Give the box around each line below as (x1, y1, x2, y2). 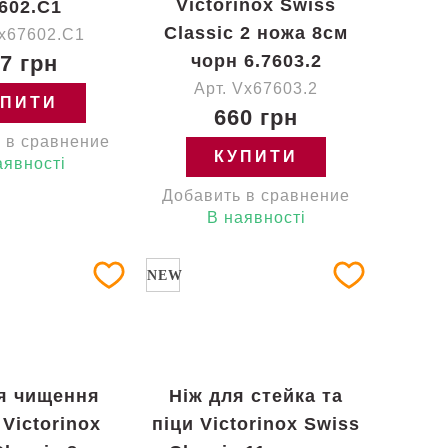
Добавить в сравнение (162, 187, 350, 204)
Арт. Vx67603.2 (194, 80, 318, 97)
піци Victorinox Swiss (152, 414, 360, 434)
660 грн (214, 105, 298, 130)
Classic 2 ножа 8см (164, 23, 348, 43)
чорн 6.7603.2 (190, 51, 322, 71)
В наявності (206, 209, 306, 226)
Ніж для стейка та (169, 386, 343, 406)
